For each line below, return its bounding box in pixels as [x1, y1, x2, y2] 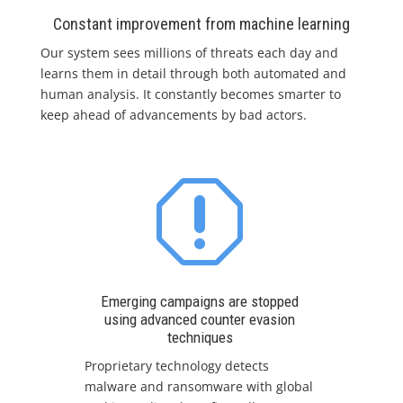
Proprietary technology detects [85, 356, 270, 374]
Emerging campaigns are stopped [101, 291, 300, 310]
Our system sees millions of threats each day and [40, 43, 338, 61]
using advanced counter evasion [104, 309, 296, 328]
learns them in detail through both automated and [40, 64, 346, 82]
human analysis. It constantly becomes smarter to [40, 85, 341, 103]
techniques [166, 327, 233, 346]
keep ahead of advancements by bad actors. [40, 105, 307, 123]
